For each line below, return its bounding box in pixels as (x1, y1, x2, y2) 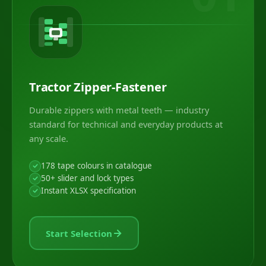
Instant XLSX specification (41, 185, 136, 196)
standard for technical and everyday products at (29, 118, 223, 130)
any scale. (29, 132, 68, 144)
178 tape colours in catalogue (41, 160, 152, 171)
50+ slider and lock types (41, 173, 134, 183)
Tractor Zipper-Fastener (29, 79, 167, 95)
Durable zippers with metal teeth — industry (29, 104, 209, 116)
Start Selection (45, 227, 112, 239)
